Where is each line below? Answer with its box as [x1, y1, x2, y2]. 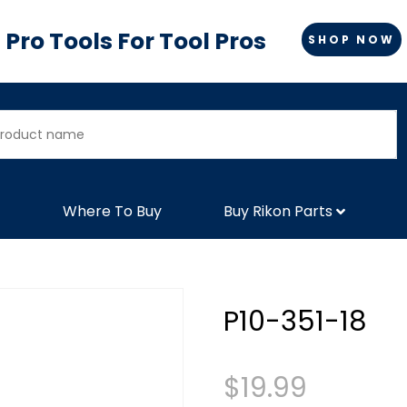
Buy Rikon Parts [223, 200, 333, 222]
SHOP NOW [308, 31, 395, 47]
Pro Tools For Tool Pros [5, 25, 266, 57]
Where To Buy [63, 200, 162, 222]
